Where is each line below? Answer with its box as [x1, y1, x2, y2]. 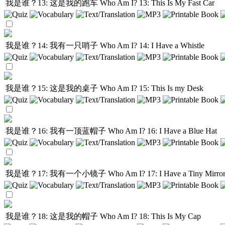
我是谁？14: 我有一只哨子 [6, 41, 100, 50]
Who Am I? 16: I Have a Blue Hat [108, 127, 217, 135]
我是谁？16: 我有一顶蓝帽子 [6, 127, 108, 135]
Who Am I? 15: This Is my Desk [100, 84, 203, 92]
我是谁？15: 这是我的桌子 [6, 84, 100, 92]
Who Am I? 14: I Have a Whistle [100, 41, 204, 50]
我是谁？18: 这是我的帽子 [6, 212, 100, 220]
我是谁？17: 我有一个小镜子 [6, 169, 108, 178]
